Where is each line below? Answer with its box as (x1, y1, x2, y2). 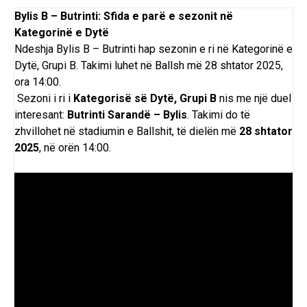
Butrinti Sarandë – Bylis (67, 108, 187, 122)
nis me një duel (217, 92, 291, 106)
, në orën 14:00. (39, 141, 111, 155)
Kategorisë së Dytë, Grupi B (73, 92, 217, 106)
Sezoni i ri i (17, 92, 73, 106)
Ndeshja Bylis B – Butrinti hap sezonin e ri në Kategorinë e (14, 42, 293, 56)
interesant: (14, 108, 67, 122)
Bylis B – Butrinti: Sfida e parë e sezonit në (14, 10, 233, 23)
